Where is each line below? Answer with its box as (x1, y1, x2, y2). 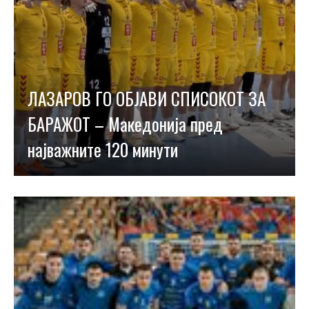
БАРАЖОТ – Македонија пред (28, 111, 223, 137)
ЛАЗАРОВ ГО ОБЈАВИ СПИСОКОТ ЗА (28, 86, 266, 111)
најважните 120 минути (28, 137, 178, 162)
